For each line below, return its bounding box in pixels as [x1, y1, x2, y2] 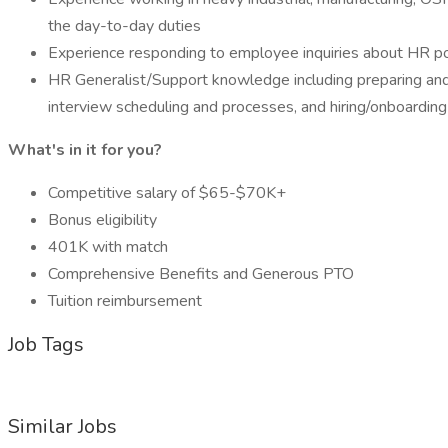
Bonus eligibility [48, 209, 157, 231]
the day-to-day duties [48, 15, 201, 37]
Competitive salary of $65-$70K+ [48, 182, 286, 204]
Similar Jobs [8, 413, 117, 440]
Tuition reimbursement [48, 290, 202, 312]
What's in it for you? [8, 139, 162, 161]
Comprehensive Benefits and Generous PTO [48, 263, 354, 285]
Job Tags [8, 331, 84, 358]
